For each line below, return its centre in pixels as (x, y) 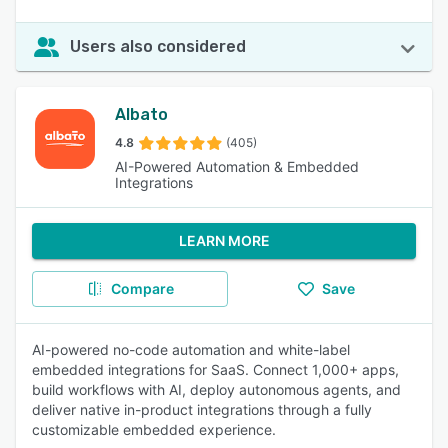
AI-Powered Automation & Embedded (236, 166)
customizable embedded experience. (154, 429)
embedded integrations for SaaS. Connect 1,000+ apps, (215, 369)
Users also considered (158, 46)
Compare (142, 288)
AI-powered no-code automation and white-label (191, 349)
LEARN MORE (224, 240)
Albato (141, 114)
